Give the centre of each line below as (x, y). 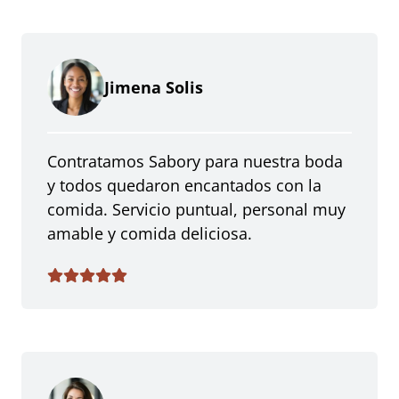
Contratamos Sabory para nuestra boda (195, 161)
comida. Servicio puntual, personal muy (196, 209)
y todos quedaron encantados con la (184, 185)
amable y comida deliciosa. (149, 233)
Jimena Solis (153, 87)
